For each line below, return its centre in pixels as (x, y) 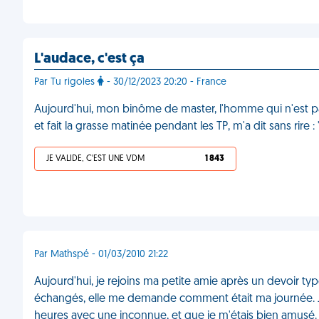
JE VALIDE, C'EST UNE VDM (95, 159)
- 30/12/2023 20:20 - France (165, 82)
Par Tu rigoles (66, 82)
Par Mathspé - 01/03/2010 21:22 (101, 255)
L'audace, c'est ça (89, 59)
